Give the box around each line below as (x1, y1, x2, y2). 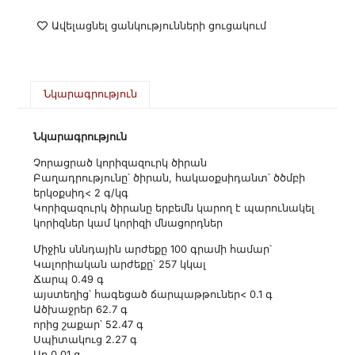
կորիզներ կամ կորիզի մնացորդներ (33, 216, 223, 229)
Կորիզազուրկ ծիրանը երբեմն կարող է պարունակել (33, 201, 315, 214)
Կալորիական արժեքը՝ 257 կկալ (33, 258, 207, 271)
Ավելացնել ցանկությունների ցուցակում (52, 19, 267, 32)
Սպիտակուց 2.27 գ (33, 334, 138, 346)
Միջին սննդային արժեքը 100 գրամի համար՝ (33, 243, 273, 256)
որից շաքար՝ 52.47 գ (33, 319, 144, 331)
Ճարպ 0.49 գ (33, 273, 105, 286)
